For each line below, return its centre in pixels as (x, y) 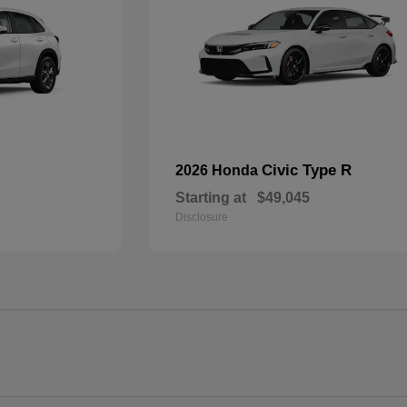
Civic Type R (307, 170)
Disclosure (202, 217)
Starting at (211, 198)
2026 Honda (219, 170)
